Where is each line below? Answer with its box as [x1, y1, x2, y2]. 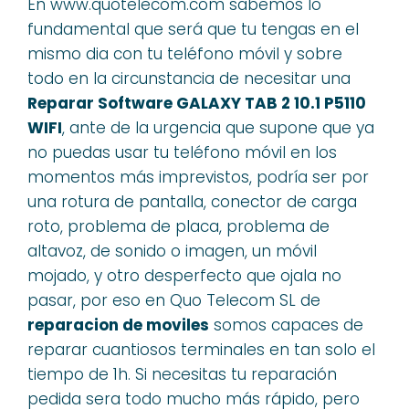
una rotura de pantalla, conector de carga [27, 191, 357, 213]
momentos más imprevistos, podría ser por [27, 166, 369, 188]
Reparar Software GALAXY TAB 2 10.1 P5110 [27, 92, 366, 114]
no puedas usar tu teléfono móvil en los [27, 142, 337, 163]
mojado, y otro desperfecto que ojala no [27, 265, 341, 287]
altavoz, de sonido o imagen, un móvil [27, 240, 317, 262]
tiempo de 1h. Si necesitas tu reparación [27, 363, 337, 385]
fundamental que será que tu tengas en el [27, 18, 359, 40]
